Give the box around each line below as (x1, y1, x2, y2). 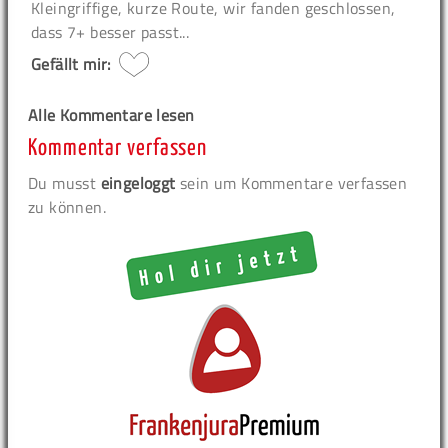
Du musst (28, 170, 101, 195)
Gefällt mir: (31, 52, 111, 77)
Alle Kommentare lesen (28, 102, 195, 127)
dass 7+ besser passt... (31, 20, 190, 45)
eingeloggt (100, 170, 176, 195)
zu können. (28, 194, 107, 219)
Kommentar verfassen (28, 136, 208, 160)
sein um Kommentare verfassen (175, 170, 408, 195)
